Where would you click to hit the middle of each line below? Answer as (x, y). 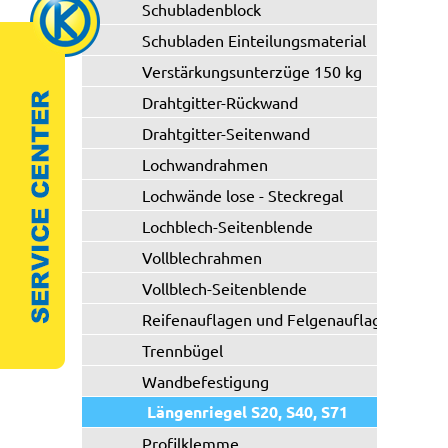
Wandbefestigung (205, 381)
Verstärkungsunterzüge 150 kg (252, 71)
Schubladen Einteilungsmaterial (254, 40)
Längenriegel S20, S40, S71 (247, 411)
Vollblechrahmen (202, 257)
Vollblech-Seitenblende (224, 288)
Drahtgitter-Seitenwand (226, 133)
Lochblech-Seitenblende (227, 226)
